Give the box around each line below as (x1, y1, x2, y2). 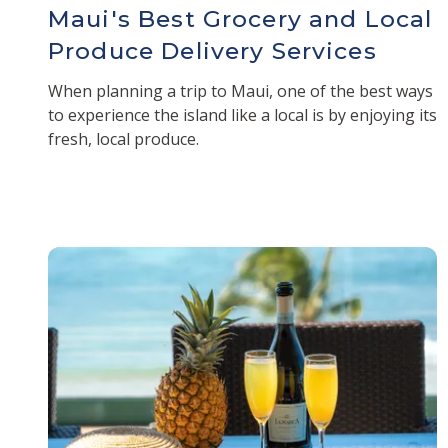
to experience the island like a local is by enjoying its (48, 103, 437, 126)
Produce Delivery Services (48, 36, 377, 65)
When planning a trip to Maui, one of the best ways (48, 79, 433, 102)
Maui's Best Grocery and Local (48, 4, 433, 33)
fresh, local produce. (48, 127, 199, 150)
